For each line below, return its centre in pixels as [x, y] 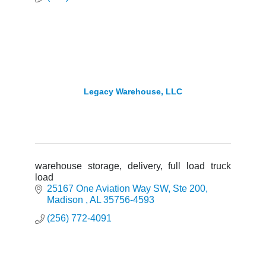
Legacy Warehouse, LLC [133, 91]
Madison [66, 199]
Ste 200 [189, 188]
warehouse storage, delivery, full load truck [133, 166]
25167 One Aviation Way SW [107, 188]
